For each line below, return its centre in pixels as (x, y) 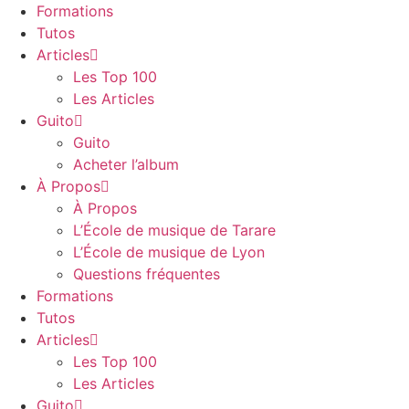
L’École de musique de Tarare (174, 230)
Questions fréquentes (147, 274)
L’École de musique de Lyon (169, 252)
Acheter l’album (126, 164)
